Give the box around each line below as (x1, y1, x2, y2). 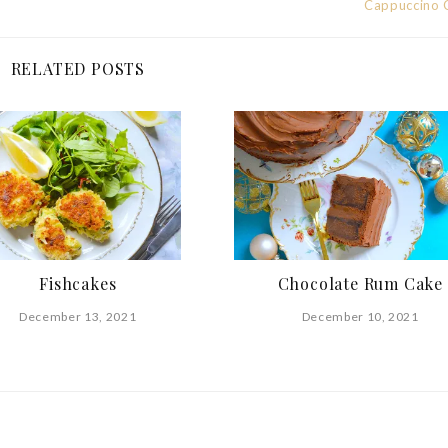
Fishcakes (39, 273, 117, 295)
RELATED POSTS (10, 58, 145, 80)
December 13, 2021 (19, 309, 137, 325)
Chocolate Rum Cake (277, 273, 443, 295)
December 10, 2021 (301, 309, 419, 325)
